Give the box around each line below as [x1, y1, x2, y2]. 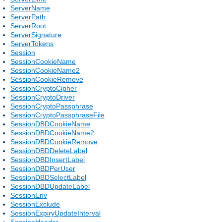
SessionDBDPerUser [10, 164, 75, 172]
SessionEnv [10, 191, 47, 199]
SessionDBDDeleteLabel [10, 146, 87, 155]
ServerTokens [10, 39, 54, 48]
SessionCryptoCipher [10, 84, 77, 92]
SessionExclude [10, 200, 60, 208]
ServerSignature [10, 30, 61, 39]
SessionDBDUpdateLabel [10, 182, 90, 190]
